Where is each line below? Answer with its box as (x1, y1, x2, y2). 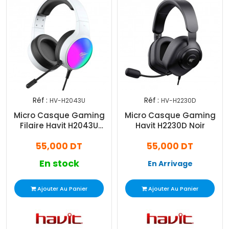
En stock (39, 157, 79, 170)
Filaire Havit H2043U (20, 120, 98, 131)
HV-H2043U (50, 96, 85, 105)
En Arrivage (147, 158, 193, 169)
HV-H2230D (161, 96, 196, 105)
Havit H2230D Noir (135, 120, 205, 131)
